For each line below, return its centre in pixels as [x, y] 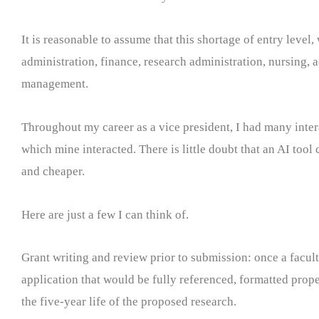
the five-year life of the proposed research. [129, 302]
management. [55, 84]
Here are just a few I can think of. [105, 214]
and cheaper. [53, 171]
